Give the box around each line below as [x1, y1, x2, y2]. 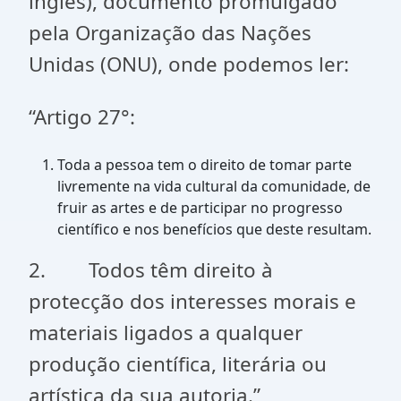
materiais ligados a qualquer [29, 319, 303, 346]
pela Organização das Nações [29, 19, 311, 47]
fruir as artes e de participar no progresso [57, 198, 343, 218]
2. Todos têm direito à [29, 256, 273, 284]
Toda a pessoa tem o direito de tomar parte [57, 155, 352, 175]
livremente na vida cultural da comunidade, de [57, 176, 371, 196]
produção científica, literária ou [29, 350, 327, 378]
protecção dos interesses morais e [29, 287, 356, 315]
